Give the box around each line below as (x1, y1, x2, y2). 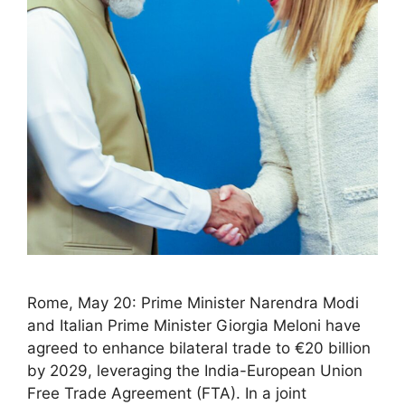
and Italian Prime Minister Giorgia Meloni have (27, 316, 361, 334)
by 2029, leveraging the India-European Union (27, 361, 363, 380)
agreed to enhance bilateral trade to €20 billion (27, 338, 371, 357)
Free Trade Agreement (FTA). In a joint (27, 383, 306, 402)
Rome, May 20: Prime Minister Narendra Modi (27, 293, 359, 312)
